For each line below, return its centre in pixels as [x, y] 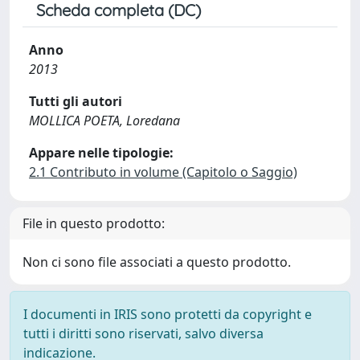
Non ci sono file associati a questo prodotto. [157, 262]
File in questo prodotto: [94, 223]
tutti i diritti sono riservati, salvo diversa [143, 333]
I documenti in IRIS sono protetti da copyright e [168, 314]
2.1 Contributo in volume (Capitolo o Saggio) [163, 172]
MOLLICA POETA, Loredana [104, 121]
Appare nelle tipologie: [101, 153]
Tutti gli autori [76, 101]
